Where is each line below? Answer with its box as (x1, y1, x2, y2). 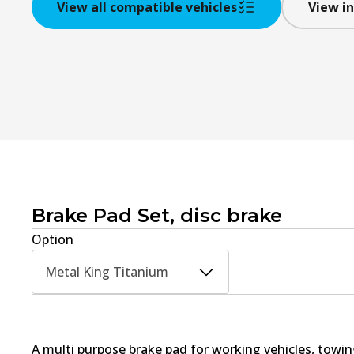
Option (32, 231, 73, 249)
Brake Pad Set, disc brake (32, 204, 282, 228)
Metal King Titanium (45, 263, 168, 281)
